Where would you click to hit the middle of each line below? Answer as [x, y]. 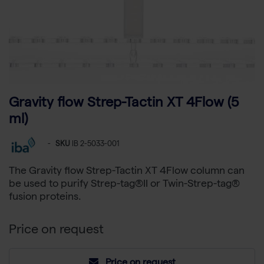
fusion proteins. [45, 198]
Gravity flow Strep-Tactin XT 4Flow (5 [124, 104]
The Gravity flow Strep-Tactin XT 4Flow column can [127, 172]
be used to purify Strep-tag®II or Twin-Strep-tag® [124, 185]
